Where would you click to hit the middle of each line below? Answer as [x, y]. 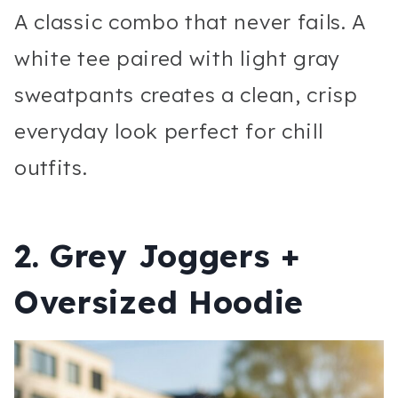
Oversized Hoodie [159, 302]
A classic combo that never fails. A [191, 22]
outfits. [51, 168]
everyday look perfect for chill [169, 131]
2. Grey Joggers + [157, 255]
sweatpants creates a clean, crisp [186, 95]
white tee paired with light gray [178, 59]
